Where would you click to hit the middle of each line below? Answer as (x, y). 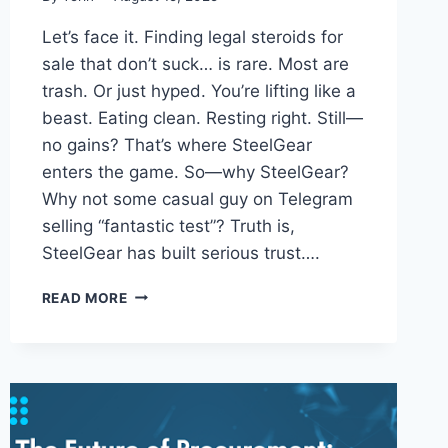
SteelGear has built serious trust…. (180, 252)
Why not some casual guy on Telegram (197, 198)
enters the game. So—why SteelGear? (195, 171)
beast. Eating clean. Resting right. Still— (202, 117)
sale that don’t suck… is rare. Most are (195, 63)
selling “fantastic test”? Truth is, (168, 225)
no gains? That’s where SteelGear (176, 144)
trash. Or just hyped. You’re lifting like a (198, 90)
